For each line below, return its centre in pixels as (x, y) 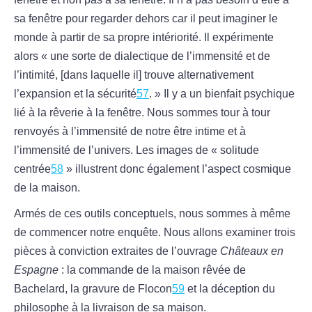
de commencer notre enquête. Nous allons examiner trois (155, 233)
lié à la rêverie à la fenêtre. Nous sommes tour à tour (142, 113)
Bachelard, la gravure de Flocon (93, 289)
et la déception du (230, 289)
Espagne (38, 270)
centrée (32, 169)
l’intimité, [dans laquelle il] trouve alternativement (134, 75)
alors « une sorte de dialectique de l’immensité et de (142, 56)
